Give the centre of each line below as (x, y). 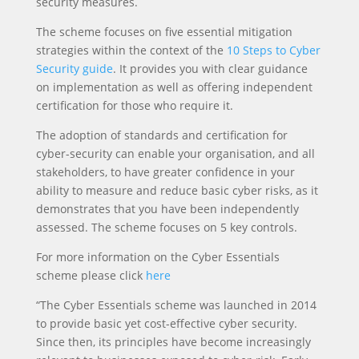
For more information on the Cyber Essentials (157, 257)
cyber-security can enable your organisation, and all (175, 154)
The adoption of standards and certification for (161, 135)
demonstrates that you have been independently (167, 209)
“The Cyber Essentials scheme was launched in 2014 (176, 305)
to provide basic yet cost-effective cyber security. (166, 324)
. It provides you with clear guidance (210, 69)
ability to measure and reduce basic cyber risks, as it (177, 191)
